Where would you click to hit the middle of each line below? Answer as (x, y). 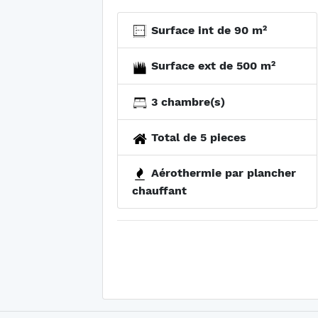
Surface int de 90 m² (207, 30)
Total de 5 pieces (197, 138)
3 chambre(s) (186, 102)
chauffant (159, 191)
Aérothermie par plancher (222, 173)
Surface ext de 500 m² (212, 66)
